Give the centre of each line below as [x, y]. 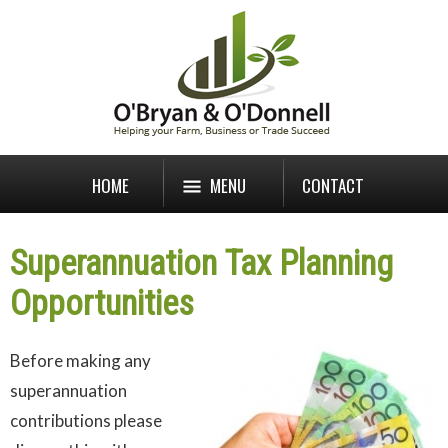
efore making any [86, 361]
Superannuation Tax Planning [201, 263]
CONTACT [333, 185]
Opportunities [102, 303]
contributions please [86, 421]
